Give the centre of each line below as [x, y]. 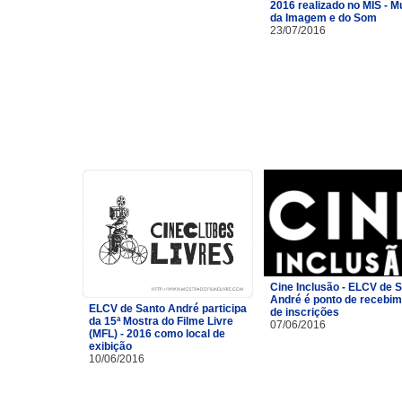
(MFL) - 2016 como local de [157, 333]
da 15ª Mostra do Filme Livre [161, 321]
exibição [110, 346]
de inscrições [305, 312]
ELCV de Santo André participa [168, 308]
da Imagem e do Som [323, 17]
